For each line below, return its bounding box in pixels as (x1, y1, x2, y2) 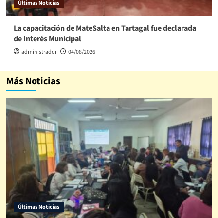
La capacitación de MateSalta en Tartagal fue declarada (13, 22, 196, 34)
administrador (21, 47, 57, 56)
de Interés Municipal (13, 33, 81, 44)
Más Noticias (6, 74, 60, 88)
